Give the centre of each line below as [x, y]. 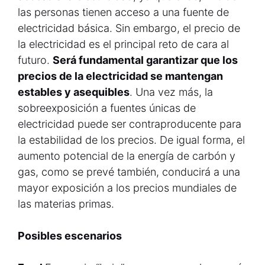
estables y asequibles [74, 92]
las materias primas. [66, 204]
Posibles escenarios [70, 236]
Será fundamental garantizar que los [145, 60]
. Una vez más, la [171, 92]
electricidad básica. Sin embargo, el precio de [129, 28]
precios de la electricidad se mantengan [120, 76]
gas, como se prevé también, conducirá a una [129, 172]
